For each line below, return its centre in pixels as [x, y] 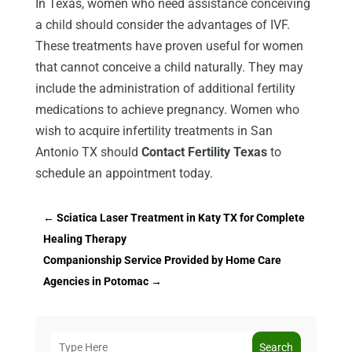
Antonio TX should [88, 152]
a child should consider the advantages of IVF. [162, 24]
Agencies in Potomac [95, 281]
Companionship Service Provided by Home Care [162, 260]
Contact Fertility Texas [204, 152]
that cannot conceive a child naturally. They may [169, 67]
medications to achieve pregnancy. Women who [167, 109]
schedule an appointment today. [124, 173]
